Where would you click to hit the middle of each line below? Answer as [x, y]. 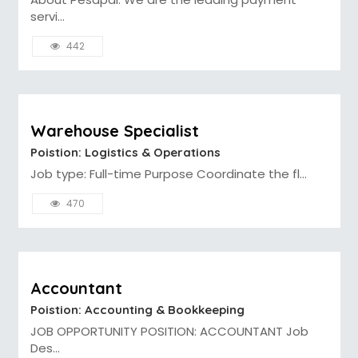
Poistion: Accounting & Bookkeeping [137, 309]
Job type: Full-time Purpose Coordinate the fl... [168, 173]
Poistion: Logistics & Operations [125, 152]
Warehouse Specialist [114, 130]
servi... [47, 16]
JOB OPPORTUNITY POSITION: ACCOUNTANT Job [169, 331]
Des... [45, 348]
